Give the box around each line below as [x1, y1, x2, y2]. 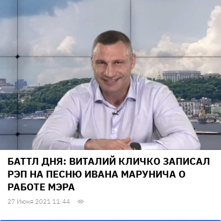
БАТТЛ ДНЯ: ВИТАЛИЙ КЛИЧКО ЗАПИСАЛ [7, 154, 210, 168]
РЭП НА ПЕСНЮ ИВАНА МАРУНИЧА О [7, 167, 185, 181]
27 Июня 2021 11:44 [7, 197, 70, 206]
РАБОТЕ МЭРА [7, 180, 75, 193]
